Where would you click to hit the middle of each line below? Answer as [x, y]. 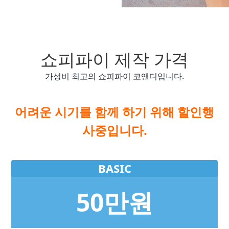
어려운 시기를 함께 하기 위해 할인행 [114, 112]
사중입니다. [114, 130]
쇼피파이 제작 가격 [114, 59]
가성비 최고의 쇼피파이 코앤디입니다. [114, 76]
